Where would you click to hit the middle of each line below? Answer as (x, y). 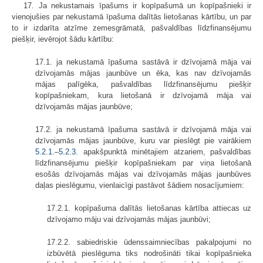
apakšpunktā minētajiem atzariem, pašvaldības (165, 151)
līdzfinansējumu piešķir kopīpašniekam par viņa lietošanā (143, 163)
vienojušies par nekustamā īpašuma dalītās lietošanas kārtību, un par (131, 16)
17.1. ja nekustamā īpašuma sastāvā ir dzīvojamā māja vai (143, 62)
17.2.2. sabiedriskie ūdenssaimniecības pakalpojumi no (149, 242)
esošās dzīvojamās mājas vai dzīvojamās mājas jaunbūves (143, 174)
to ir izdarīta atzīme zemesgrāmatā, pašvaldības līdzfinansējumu (131, 28)
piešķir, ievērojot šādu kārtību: (63, 39)
